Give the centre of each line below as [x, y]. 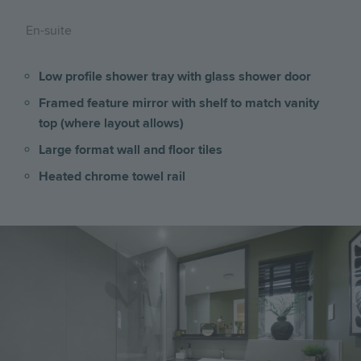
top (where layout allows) [111, 124]
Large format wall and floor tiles [131, 150]
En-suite [49, 31]
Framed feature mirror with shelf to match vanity [179, 104]
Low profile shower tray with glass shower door [175, 77]
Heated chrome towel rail [112, 177]
